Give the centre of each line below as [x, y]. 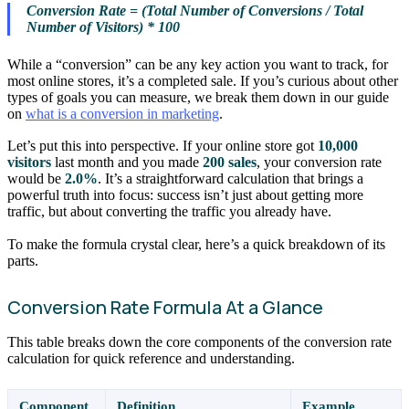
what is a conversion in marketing [122, 113]
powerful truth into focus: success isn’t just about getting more [185, 195]
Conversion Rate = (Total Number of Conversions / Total [194, 11]
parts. [23, 260]
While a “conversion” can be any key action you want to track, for [198, 64]
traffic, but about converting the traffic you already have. [169, 212]
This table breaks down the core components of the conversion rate [199, 341]
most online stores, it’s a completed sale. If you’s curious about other [203, 80]
